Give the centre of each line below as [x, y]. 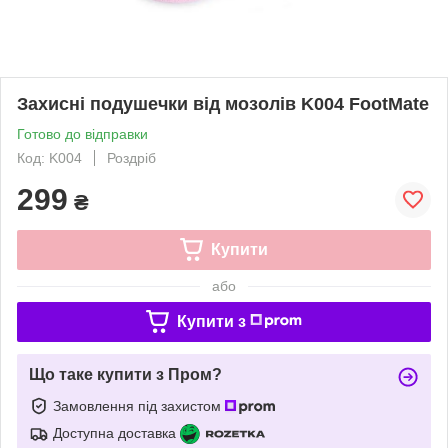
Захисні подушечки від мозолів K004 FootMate [223, 103]
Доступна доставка [114, 432]
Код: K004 [49, 157]
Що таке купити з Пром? [125, 374]
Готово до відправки [82, 133]
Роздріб [131, 157]
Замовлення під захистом [139, 405]
